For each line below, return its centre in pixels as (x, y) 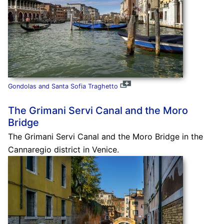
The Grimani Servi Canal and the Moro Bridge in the (105, 137)
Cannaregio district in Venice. (63, 150)
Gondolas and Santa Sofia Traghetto (63, 86)
